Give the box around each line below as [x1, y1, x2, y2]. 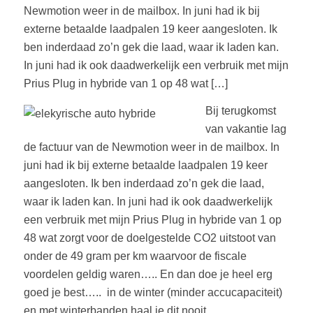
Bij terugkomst [205, 105, 276, 117]
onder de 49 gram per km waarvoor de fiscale [23, 250, 247, 263]
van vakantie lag [205, 123, 286, 136]
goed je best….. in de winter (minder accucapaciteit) [23, 286, 282, 299]
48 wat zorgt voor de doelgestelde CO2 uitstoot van [23, 232, 276, 245]
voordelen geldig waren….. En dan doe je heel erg [23, 268, 272, 281]
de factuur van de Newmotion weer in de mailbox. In [23, 141, 279, 154]
